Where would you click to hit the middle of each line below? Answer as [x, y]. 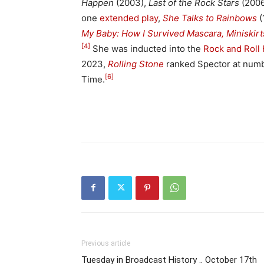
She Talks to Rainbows [210, 18]
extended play [129, 18]
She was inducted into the [147, 48]
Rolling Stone [136, 64]
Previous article [106, 243]
